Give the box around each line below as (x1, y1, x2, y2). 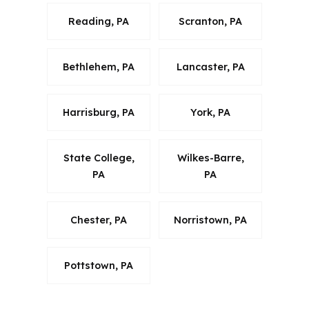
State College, (63, 152, 134, 164)
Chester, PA (70, 214, 127, 226)
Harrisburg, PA (63, 106, 134, 119)
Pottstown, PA (64, 259, 133, 272)
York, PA (190, 106, 230, 119)
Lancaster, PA (176, 61, 245, 73)
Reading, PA (68, 15, 129, 28)
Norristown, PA (174, 214, 247, 226)
